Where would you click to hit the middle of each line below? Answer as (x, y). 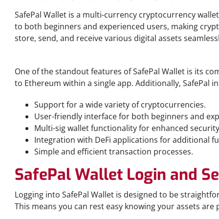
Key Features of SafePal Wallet (71, 59)
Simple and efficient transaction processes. (114, 152)
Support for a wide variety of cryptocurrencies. (120, 105)
